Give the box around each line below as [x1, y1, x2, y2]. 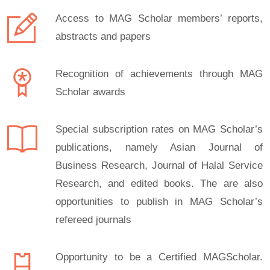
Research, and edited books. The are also [55, 178, 263, 189]
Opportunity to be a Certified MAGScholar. [55, 251, 263, 263]
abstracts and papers [55, 31, 151, 42]
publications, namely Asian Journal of [55, 142, 263, 153]
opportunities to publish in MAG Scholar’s [55, 196, 263, 207]
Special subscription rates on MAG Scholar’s [55, 124, 263, 135]
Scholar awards [55, 86, 125, 98]
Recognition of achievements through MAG [55, 68, 263, 80]
